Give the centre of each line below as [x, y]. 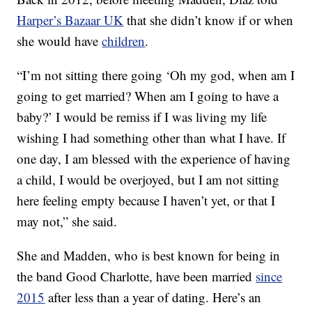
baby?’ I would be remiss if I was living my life [142, 117]
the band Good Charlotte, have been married [136, 276]
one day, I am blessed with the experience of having [154, 159]
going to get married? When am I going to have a [148, 96]
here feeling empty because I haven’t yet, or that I [146, 201]
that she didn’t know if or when [209, 20]
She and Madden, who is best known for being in [149, 256]
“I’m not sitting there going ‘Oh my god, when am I [156, 75]
